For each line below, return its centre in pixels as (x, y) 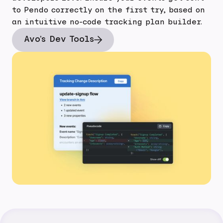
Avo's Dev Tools (59, 39)
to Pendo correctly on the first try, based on (109, 10)
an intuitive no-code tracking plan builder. (107, 22)
